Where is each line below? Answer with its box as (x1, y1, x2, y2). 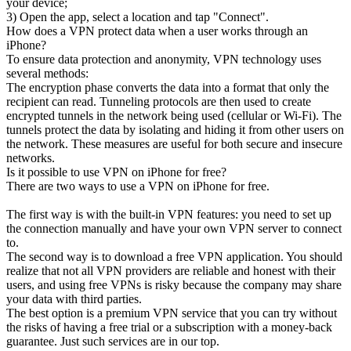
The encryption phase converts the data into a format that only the (6, 80, 329, 94)
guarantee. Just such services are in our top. (6, 334, 219, 348)
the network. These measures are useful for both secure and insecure (6, 136, 342, 150)
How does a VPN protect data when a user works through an (6, 24, 308, 38)
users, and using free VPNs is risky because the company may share (6, 277, 342, 291)
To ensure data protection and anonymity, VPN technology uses (6, 52, 321, 66)
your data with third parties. (6, 291, 142, 306)
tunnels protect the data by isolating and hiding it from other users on (6, 122, 344, 136)
